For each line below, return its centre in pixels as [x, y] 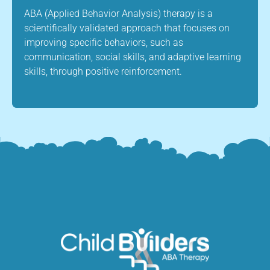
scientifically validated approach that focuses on [127, 28]
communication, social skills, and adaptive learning [133, 57]
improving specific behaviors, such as [104, 42]
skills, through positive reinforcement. [103, 71]
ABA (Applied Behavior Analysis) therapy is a [118, 14]
